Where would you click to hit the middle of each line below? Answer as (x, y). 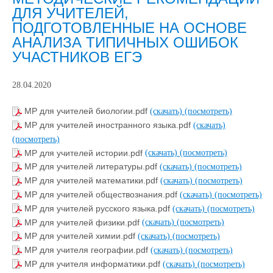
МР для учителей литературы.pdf (92, 167)
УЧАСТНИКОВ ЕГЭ (77, 57)
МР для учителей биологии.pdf (87, 111)
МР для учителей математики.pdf (92, 181)
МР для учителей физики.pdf (83, 222)
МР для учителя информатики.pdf (94, 264)
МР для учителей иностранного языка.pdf (109, 125)
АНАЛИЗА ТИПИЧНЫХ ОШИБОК (125, 43)
